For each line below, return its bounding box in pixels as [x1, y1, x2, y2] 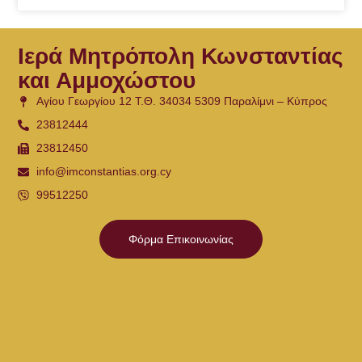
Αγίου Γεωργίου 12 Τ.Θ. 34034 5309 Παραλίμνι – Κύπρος [36, 95, 327, 108]
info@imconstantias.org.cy [36, 165, 171, 179]
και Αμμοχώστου [18, 68, 196, 94]
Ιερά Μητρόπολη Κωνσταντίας [18, 44, 344, 69]
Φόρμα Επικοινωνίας [128, 233, 234, 246]
